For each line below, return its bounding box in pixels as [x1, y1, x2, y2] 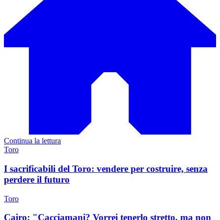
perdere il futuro [4, 174, 70, 185]
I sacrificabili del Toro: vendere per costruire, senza [4, 163, 208, 174]
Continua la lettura [4, 137, 61, 145]
